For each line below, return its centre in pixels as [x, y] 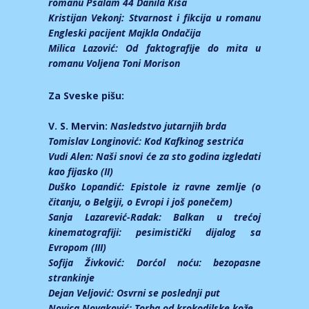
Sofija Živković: [92, 263]
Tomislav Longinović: [96, 141]
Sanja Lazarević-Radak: [111, 217]
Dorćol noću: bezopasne [198, 263]
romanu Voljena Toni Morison [114, 63]
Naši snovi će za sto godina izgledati [178, 157]
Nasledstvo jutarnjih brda [168, 126]
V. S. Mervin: [79, 126]
